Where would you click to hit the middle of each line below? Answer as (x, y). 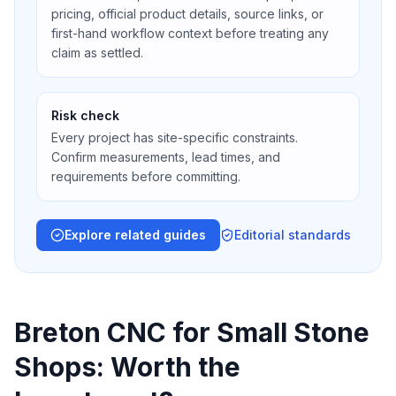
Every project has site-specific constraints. (175, 137)
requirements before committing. (146, 176)
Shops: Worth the (127, 367)
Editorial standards (293, 235)
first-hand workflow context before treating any (190, 33)
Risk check (85, 115)
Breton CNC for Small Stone (192, 332)
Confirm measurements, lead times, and (166, 157)
